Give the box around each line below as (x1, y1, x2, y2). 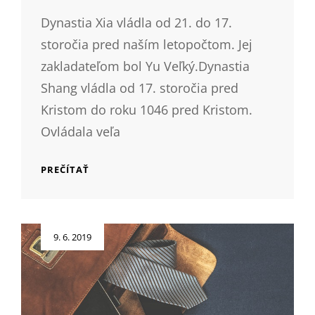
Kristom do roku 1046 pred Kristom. (41, 101, 252, 118)
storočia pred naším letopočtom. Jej (41, 35, 252, 53)
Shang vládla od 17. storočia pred (41, 79, 238, 96)
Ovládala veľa (41, 122, 120, 140)
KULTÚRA (89, 162, 137, 175)
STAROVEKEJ (89, 176, 150, 189)
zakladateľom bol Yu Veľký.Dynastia (41, 57, 250, 75)
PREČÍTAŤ (41, 162, 89, 176)
